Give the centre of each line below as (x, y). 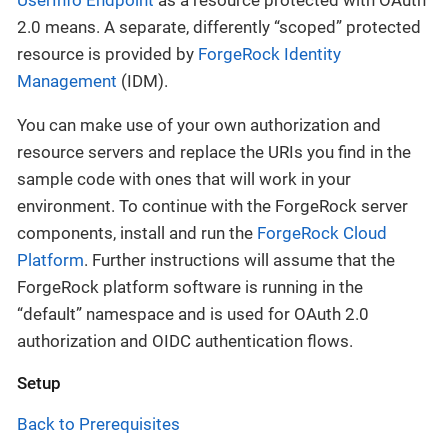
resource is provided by (107, 53)
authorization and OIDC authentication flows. (185, 340)
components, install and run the (137, 232)
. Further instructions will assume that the (239, 259)
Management (67, 80)
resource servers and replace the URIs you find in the (214, 151)
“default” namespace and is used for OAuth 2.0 (193, 313)
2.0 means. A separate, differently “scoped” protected (219, 26)
